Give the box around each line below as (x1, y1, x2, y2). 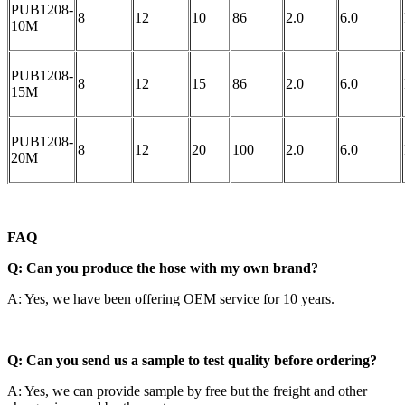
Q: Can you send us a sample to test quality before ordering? (7, 352, 377, 368)
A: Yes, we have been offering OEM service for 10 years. (7, 290, 334, 306)
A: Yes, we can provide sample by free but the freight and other (7, 382, 367, 399)
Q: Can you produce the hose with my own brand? (7, 259, 318, 276)
